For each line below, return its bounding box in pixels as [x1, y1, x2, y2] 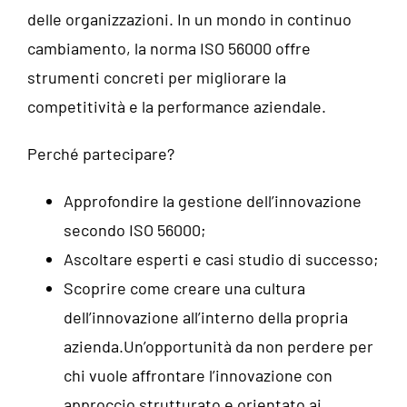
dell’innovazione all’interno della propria [64, 307, 348, 327]
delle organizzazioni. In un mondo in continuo [27, 9, 352, 29]
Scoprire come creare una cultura [64, 278, 305, 298]
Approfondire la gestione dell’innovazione [64, 191, 362, 211]
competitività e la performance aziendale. [27, 96, 326, 116]
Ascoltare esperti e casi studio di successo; [64, 249, 379, 269]
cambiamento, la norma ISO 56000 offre [27, 38, 311, 58]
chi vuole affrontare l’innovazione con [64, 365, 333, 385]
